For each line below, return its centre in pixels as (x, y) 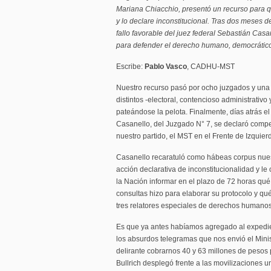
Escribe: (129, 67)
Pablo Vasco (165, 67)
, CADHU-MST (211, 67)
